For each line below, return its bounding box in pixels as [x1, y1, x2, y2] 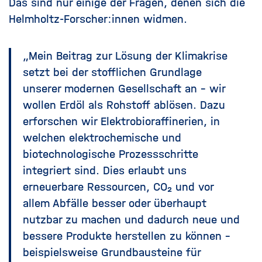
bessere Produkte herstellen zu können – [23, 229, 230, 243]
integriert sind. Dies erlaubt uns [23, 164, 187, 178]
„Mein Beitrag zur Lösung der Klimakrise [23, 49, 227, 63]
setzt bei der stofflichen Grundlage [23, 65, 202, 80]
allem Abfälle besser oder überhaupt [23, 196, 206, 211]
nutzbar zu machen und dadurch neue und [23, 213, 240, 227]
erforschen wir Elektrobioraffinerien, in [23, 115, 220, 129]
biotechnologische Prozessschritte [23, 147, 198, 161]
